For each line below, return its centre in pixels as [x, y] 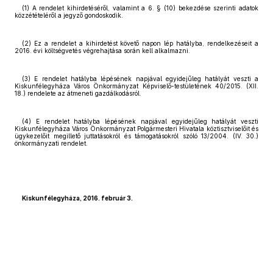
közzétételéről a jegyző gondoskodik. [69, 15]
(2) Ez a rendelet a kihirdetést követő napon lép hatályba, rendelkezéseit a [140, 43]
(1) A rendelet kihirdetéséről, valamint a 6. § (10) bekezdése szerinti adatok [140, 8]
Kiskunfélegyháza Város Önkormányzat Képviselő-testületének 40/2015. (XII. [136, 86]
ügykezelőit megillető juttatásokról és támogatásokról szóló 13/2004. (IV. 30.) [136, 136]
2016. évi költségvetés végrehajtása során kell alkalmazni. [102, 51]
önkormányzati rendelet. [51, 143]
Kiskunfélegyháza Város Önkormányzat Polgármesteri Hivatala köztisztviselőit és [136, 129]
